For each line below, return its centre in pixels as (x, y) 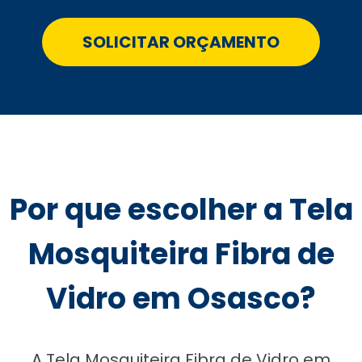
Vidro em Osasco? (181, 298)
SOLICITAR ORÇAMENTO (181, 42)
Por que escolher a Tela (181, 209)
